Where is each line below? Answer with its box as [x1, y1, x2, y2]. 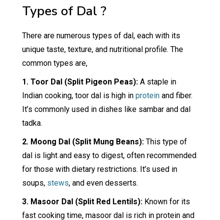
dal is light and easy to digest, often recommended [22, 151, 196, 161]
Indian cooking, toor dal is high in [22, 91, 136, 101]
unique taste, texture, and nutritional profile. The [22, 45, 183, 55]
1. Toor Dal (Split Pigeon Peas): [22, 77, 138, 87]
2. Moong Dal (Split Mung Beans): [22, 137, 144, 147]
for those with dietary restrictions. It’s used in [22, 165, 177, 174]
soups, [22, 178, 47, 188]
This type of [143, 137, 187, 147]
